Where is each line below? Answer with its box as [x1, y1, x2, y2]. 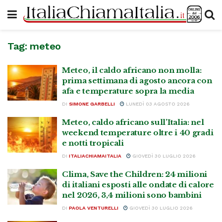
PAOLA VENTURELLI [69, 205, 118, 211]
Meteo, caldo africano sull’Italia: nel [62, 117, 204, 127]
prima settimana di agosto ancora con [62, 76, 212, 85]
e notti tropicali [62, 138, 124, 148]
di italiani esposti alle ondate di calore [62, 180, 214, 189]
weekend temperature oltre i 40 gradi [62, 128, 214, 137]
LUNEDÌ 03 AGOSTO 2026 [124, 101, 190, 107]
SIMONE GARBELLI [69, 101, 115, 107]
